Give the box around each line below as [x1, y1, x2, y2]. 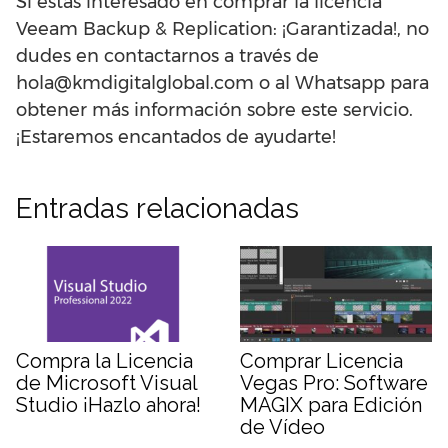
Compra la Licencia [16, 349, 193, 373]
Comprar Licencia [240, 349, 403, 373]
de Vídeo [240, 415, 325, 439]
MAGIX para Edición [240, 393, 422, 417]
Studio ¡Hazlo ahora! [16, 393, 201, 417]
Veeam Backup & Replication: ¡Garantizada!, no [16, 18, 429, 40]
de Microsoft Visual [16, 371, 197, 395]
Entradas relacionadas [16, 192, 299, 225]
